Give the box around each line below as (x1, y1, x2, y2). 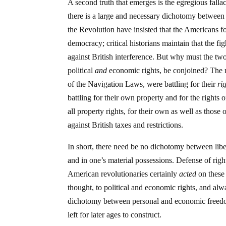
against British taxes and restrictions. (68, 120, 184, 129)
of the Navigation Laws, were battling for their (68, 79, 218, 88)
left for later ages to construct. (68, 210, 162, 219)
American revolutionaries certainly (68, 169, 180, 178)
